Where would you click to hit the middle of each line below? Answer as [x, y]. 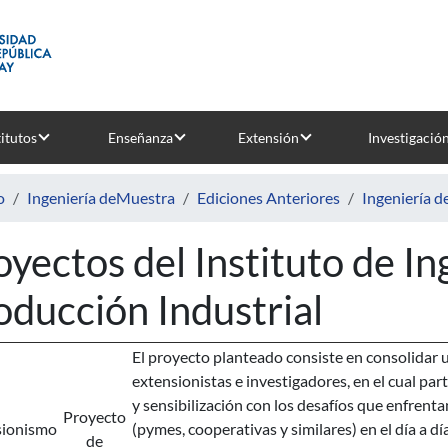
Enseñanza [140, 137]
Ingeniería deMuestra [101, 197]
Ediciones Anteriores [268, 197]
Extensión [268, 137]
